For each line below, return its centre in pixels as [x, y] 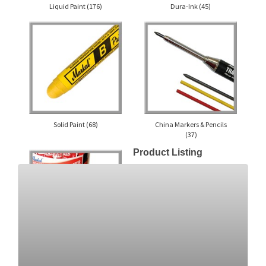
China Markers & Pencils [191, 124]
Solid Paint [69, 124]
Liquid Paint [68, 6]
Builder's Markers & [75, 252]
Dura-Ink [185, 6]
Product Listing [168, 152]
